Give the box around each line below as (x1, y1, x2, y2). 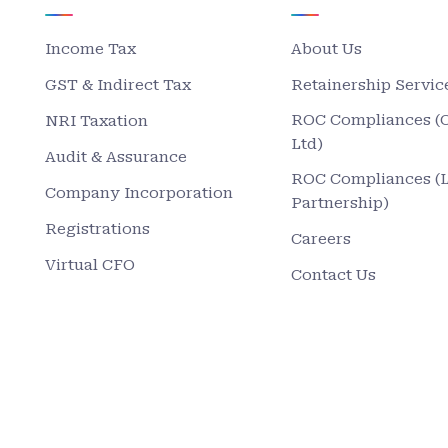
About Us (290, 40, 362, 58)
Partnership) (290, 194, 389, 212)
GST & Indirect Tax (45, 76, 192, 94)
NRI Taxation (45, 112, 149, 130)
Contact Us (290, 266, 376, 284)
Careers (290, 230, 351, 248)
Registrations (45, 220, 151, 238)
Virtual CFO (45, 256, 136, 274)
